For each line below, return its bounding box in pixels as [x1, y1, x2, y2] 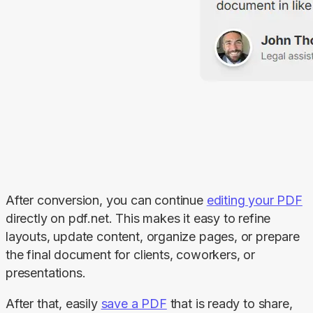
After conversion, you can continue [6, 193, 207, 208]
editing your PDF [206, 193, 303, 208]
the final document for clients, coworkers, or [6, 247, 255, 263]
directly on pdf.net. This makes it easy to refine [6, 211, 271, 226]
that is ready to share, [166, 296, 293, 312]
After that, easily [6, 296, 101, 312]
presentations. [6, 265, 86, 281]
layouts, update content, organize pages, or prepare [6, 229, 300, 245]
